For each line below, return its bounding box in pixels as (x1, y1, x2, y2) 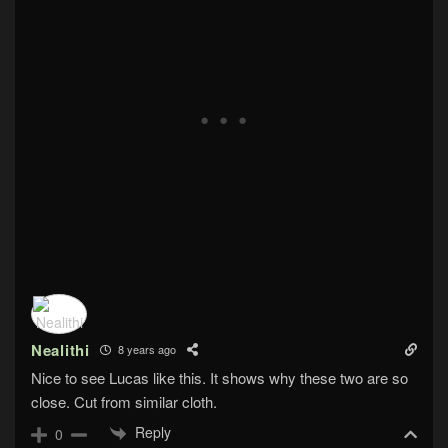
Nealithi (31, 338, 90, 361)
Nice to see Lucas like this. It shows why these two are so (31, 366, 408, 388)
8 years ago (114, 341, 176, 358)
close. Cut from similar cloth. (31, 390, 217, 412)
